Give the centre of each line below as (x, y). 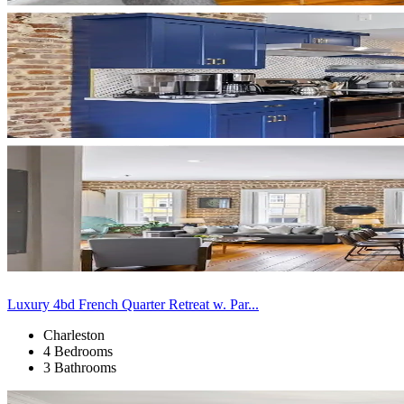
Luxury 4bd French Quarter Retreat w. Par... (133, 304)
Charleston (74, 335)
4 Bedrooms (78, 351)
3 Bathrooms (80, 367)
